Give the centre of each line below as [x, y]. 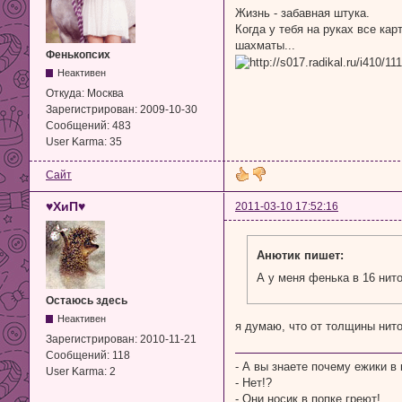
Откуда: [66, 94]
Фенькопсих [78, 55]
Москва [105, 94]
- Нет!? [253, 383]
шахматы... [265, 45]
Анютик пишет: [300, 256]
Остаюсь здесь [87, 301]
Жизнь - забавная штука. [302, 13]
